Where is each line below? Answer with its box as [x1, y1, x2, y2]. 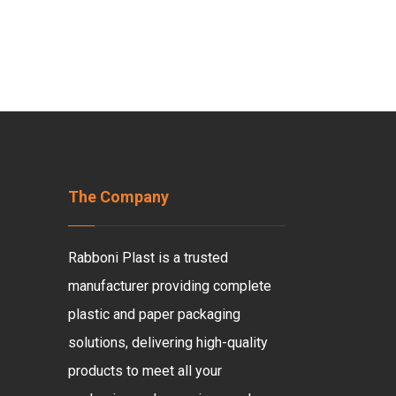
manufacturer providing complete [68, 278, 272, 294]
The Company [68, 187, 170, 206]
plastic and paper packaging [68, 306, 241, 323]
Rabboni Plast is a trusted [68, 249, 229, 266]
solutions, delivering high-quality [68, 334, 269, 351]
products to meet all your [68, 362, 223, 379]
